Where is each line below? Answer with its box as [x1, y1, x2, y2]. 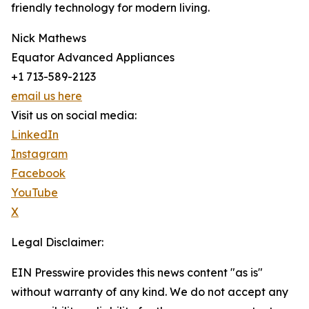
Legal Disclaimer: [11, 235, 103, 249]
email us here [11, 89, 82, 103]
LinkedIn [11, 128, 59, 141]
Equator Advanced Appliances [11, 50, 175, 64]
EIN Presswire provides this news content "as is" [11, 266, 263, 279]
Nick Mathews [11, 31, 86, 45]
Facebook [11, 166, 66, 180]
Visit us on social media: [11, 108, 137, 122]
